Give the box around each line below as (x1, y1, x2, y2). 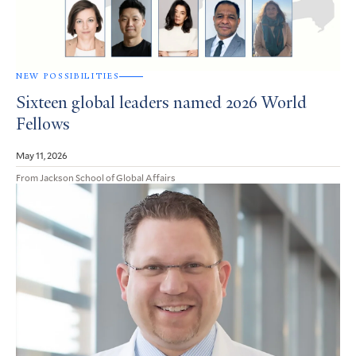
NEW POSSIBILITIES (16, 71, 120, 82)
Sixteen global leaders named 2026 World (16, 95, 307, 114)
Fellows (16, 117, 70, 135)
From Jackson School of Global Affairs (16, 171, 176, 184)
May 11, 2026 (16, 149, 68, 162)
